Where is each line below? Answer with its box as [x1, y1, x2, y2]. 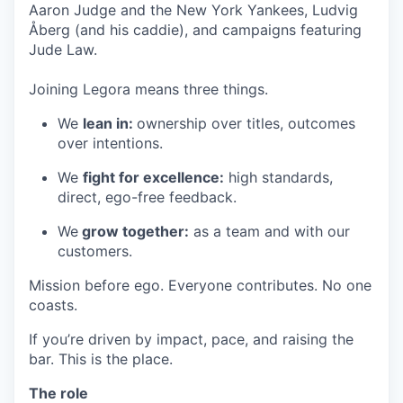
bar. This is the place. [29, 349, 173, 368]
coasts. [29, 295, 77, 314]
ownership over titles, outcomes [137, 113, 355, 132]
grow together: [78, 221, 189, 240]
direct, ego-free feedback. [58, 187, 237, 206]
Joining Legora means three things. [29, 79, 268, 98]
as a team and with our [189, 221, 350, 240]
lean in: [83, 113, 137, 132]
